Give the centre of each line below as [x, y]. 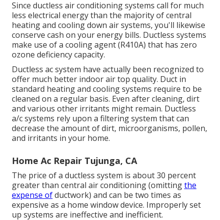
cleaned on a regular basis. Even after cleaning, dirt [106, 98]
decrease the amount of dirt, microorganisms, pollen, [110, 128]
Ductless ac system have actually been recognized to [108, 69]
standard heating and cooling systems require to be [107, 89]
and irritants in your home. [61, 138]
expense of [32, 195]
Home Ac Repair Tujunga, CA [74, 160]
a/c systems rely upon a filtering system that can [100, 118]
